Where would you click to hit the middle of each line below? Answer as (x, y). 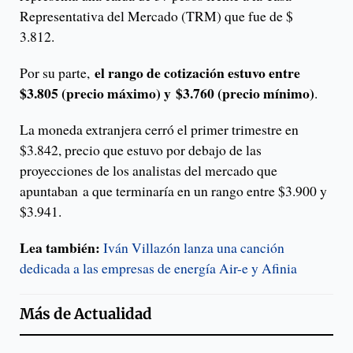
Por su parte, (57, 73)
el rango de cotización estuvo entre (197, 73)
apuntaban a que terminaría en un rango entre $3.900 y (173, 191)
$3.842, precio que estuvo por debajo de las (141, 150)
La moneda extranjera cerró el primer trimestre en (159, 130)
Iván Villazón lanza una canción (194, 248)
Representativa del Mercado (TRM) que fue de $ (156, 16)
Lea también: (60, 248)
